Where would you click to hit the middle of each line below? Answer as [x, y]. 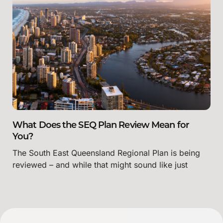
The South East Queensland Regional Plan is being [106, 153]
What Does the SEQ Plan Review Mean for [101, 126]
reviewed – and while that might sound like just [100, 165]
